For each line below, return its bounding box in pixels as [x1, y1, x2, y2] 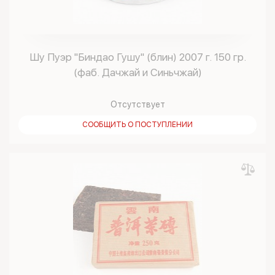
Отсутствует [110, 99, 165, 109]
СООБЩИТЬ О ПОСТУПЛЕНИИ [82, 120, 193, 129]
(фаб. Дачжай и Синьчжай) [73, 66, 202, 79]
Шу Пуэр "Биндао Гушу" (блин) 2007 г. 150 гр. [29, 51, 246, 63]
